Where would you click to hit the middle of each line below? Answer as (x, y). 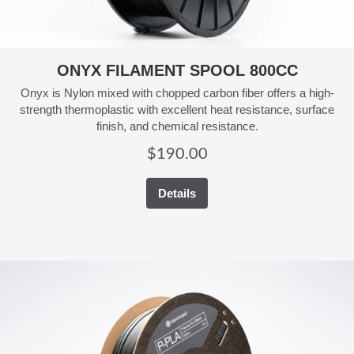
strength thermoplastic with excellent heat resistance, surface (177, 110)
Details (177, 194)
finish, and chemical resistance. (177, 126)
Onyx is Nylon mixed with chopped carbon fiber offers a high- (177, 93)
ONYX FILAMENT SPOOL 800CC (177, 71)
